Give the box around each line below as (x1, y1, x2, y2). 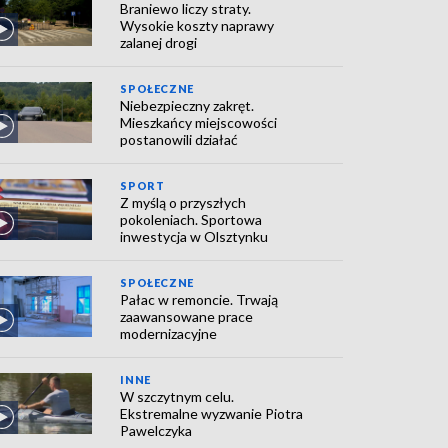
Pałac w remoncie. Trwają (120, 291, 279, 309)
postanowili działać (120, 131, 239, 149)
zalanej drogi (120, 34, 198, 52)
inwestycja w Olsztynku (120, 228, 269, 246)
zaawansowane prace (120, 308, 254, 326)
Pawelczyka (120, 422, 193, 440)
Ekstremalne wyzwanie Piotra (120, 405, 304, 423)
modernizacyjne (120, 325, 218, 343)
